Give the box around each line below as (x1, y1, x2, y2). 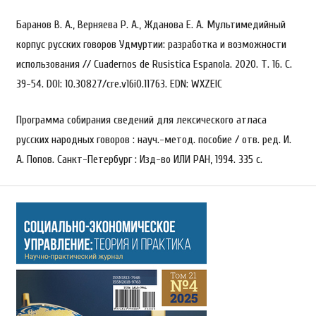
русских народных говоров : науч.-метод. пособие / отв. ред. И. (16, 133, 291, 146)
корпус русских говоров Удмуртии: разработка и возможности (16, 38, 286, 51)
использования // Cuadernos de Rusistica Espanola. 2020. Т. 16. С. (16, 58, 292, 71)
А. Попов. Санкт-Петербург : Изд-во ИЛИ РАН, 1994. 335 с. (16, 152, 262, 166)
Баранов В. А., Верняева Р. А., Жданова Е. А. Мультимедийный (16, 18, 286, 32)
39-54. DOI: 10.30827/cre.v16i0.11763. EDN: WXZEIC (16, 78, 222, 91)
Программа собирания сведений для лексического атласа (16, 113, 267, 126)
